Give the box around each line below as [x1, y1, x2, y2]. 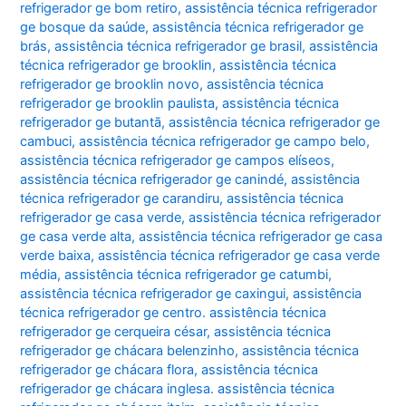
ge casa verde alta [20, 228, 132, 246]
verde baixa [20, 247, 92, 265]
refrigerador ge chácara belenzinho [20, 343, 236, 360]
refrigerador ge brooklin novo [20, 76, 200, 93]
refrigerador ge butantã [20, 114, 162, 131]
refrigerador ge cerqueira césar [20, 324, 208, 341]
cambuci [20, 133, 72, 150]
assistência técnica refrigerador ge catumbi [64, 266, 329, 284]
